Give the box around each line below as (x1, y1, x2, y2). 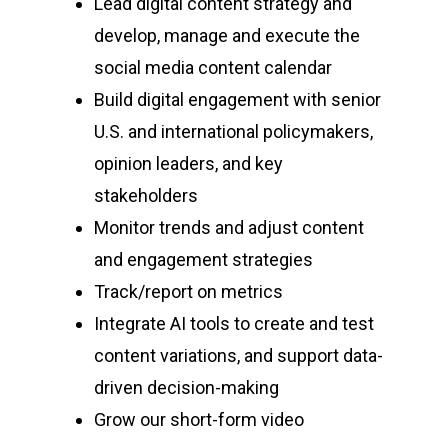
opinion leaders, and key (94, 153, 283, 174)
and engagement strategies (94, 249, 317, 270)
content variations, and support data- (94, 345, 383, 366)
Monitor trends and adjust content (94, 217, 364, 238)
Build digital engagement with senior (94, 89, 381, 110)
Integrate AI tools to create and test (94, 313, 374, 334)
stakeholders (94, 185, 198, 206)
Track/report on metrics (94, 281, 283, 302)
